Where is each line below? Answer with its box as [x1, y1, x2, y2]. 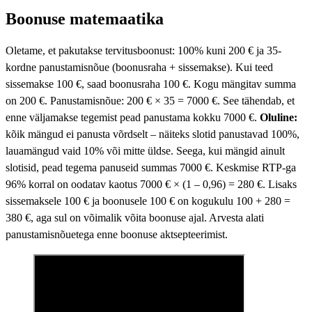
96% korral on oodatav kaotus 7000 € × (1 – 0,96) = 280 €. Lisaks [6, 178, 297, 190]
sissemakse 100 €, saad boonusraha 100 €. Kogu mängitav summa [6, 77, 296, 90]
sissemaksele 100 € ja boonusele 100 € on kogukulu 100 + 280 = [6, 194, 290, 207]
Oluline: [260, 111, 297, 123]
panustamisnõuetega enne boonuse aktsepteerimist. [6, 228, 228, 240]
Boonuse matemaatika [6, 9, 164, 28]
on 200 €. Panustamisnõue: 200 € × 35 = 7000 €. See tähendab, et [6, 94, 295, 107]
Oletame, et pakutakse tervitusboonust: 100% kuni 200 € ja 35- [6, 44, 281, 56]
